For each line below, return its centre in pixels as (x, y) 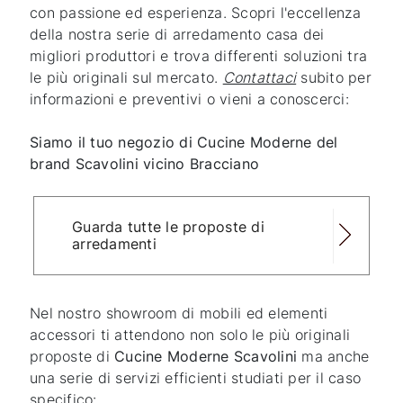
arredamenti (114, 244)
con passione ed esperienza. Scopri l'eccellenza (195, 13)
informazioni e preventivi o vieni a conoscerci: (189, 99)
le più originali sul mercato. (126, 78)
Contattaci (260, 78)
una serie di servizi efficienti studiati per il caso (196, 378)
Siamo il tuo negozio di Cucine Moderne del (184, 143)
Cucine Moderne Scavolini (206, 357)
